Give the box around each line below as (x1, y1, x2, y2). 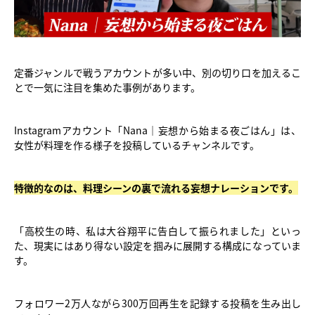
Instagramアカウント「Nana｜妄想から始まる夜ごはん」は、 (14, 123, 301, 138)
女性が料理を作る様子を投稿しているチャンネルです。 (14, 138, 259, 153)
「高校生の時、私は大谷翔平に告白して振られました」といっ (14, 224, 301, 238)
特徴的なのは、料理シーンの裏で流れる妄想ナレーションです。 (14, 181, 298, 195)
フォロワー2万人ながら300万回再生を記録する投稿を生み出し (14, 296, 301, 311)
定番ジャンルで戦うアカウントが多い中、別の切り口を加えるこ (14, 65, 301, 80)
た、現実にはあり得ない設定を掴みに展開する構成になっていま (14, 238, 301, 253)
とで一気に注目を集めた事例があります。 (14, 80, 200, 95)
